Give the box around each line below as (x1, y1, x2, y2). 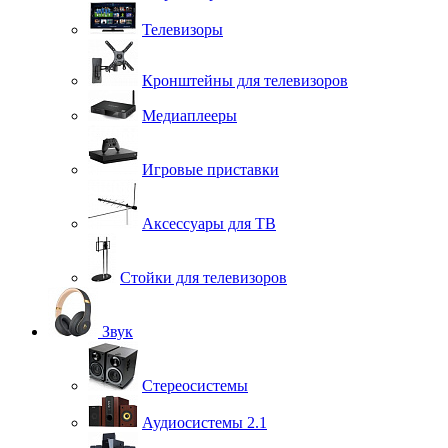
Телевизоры (142, 21, 223, 39)
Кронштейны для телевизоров (142, 72, 348, 90)
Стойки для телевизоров (120, 269, 287, 287)
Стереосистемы (142, 377, 248, 395)
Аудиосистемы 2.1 (142, 414, 267, 432)
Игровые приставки (142, 161, 279, 179)
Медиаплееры (142, 107, 237, 125)
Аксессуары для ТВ (142, 215, 276, 233)
